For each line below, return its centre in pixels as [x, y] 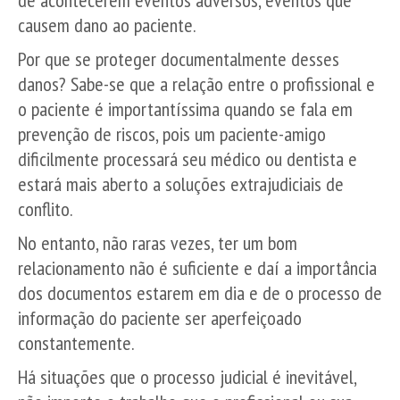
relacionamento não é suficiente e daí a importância [197, 268]
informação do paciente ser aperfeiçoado [160, 318]
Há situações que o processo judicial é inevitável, [187, 377]
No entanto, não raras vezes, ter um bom [158, 243]
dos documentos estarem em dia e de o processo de [200, 293]
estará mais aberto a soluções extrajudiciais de [181, 184]
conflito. [46, 209]
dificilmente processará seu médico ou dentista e [187, 159]
